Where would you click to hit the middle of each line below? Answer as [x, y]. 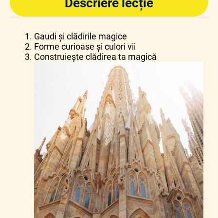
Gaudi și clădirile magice [81, 36]
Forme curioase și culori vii [85, 47]
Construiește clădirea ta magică [95, 57]
